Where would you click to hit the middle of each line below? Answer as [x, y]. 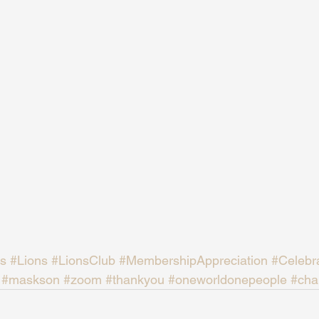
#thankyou [135, 280]
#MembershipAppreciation [193, 261]
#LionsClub [83, 261]
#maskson [31, 280]
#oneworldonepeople [228, 280]
